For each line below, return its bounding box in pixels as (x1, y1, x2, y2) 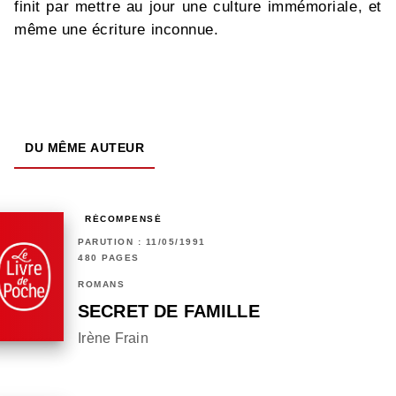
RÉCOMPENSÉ (85, 214, 162, 225)
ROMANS (78, 279, 125, 290)
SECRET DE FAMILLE (78, 301, 260, 322)
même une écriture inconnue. (14, 21, 219, 39)
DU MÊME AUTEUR (25, 141, 144, 156)
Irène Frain (78, 331, 148, 346)
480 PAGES (78, 253, 140, 263)
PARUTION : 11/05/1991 (78, 237, 206, 247)
